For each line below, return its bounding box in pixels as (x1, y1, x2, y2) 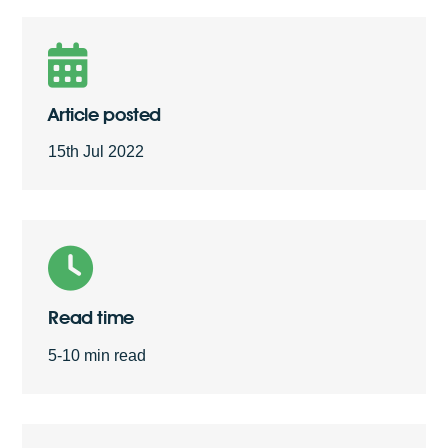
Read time (48, 306, 134, 329)
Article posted (48, 103, 162, 126)
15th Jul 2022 (48, 143, 145, 161)
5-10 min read (48, 346, 147, 364)
